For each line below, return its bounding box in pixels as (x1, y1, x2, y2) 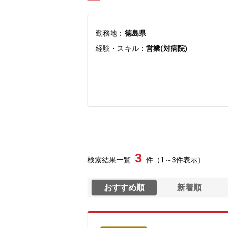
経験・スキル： (96, 44, 147, 52)
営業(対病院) (146, 44, 188, 52)
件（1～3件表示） (146, 156, 205, 164)
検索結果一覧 (88, 156, 131, 164)
